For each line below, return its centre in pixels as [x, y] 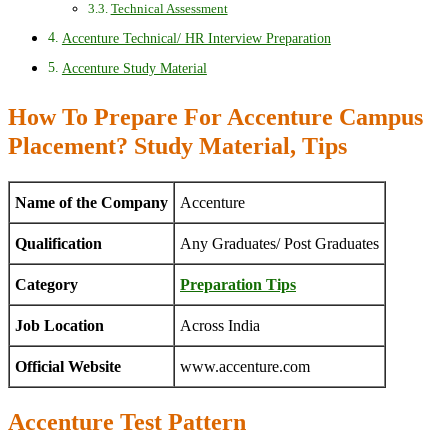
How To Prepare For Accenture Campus [215, 117]
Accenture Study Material [134, 68]
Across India [220, 325]
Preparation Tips [238, 284]
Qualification [58, 243]
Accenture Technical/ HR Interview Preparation [196, 38]
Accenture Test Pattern [127, 421]
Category [46, 284]
